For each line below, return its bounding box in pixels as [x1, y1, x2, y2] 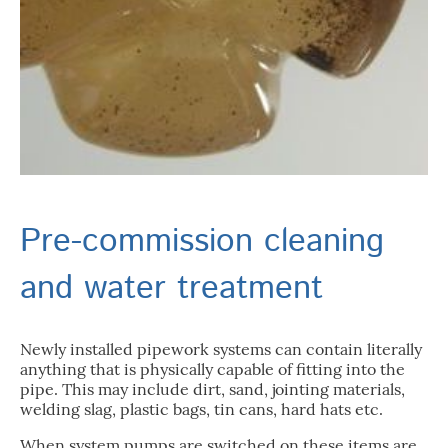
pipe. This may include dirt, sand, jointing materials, [20, 379, 405, 400]
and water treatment [20, 265, 323, 313]
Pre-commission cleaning [20, 218, 384, 266]
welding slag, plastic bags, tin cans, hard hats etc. [20, 399, 383, 420]
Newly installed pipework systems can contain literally [20, 339, 422, 360]
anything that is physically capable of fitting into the [20, 359, 405, 380]
